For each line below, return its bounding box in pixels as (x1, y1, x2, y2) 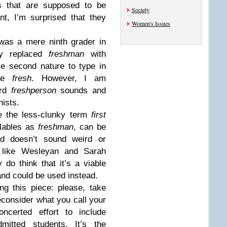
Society (132, 6, 149, 14)
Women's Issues (132, 19, 170, 27)
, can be (73, 122, 106, 132)
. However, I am (31, 73, 106, 83)
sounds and (56, 86, 106, 95)
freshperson (11, 86, 56, 95)
